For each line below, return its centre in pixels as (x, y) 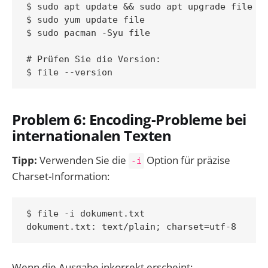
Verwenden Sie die (83, 160)
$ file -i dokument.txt (86, 214)
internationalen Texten (92, 135)
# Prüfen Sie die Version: (94, 60)
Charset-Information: (61, 176)
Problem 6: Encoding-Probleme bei (129, 119)
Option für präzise (187, 160)
